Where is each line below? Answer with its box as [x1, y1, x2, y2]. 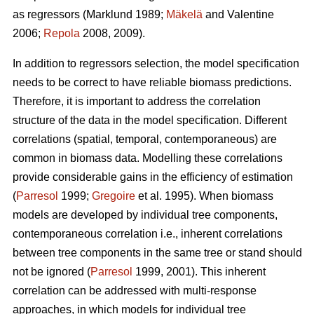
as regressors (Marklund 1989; [13, 8, 166, 21]
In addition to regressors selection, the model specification [13, 57, 299, 70]
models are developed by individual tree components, [13, 209, 278, 221]
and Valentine [203, 8, 274, 21]
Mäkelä [166, 8, 203, 21]
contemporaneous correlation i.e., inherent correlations [13, 228, 282, 240]
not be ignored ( [13, 266, 90, 278]
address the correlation [144, 95, 261, 108]
